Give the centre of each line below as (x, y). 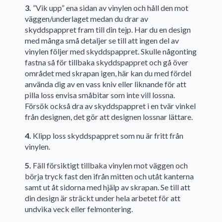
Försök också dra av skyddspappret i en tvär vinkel (110, 106)
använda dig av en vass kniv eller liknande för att (106, 84)
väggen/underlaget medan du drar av (86, 19)
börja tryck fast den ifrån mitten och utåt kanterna (109, 176)
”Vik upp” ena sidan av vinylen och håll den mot (110, 8)
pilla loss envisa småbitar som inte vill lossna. (100, 95)
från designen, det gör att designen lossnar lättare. (109, 117)
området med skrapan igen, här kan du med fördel (108, 73)
